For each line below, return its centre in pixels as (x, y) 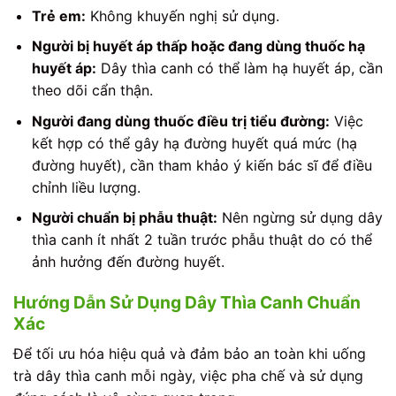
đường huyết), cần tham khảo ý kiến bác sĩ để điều (202, 165)
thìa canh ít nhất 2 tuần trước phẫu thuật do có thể (202, 240)
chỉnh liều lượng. (86, 187)
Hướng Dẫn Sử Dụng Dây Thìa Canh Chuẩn (187, 303)
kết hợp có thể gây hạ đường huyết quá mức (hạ (194, 143)
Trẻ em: (58, 15)
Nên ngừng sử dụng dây (300, 218)
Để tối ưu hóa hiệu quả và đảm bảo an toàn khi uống (190, 353)
